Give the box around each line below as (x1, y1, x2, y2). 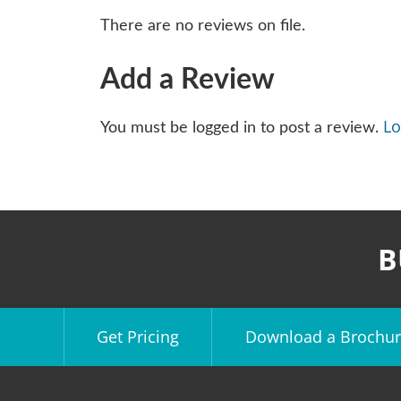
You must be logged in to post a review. (100, 119, 383, 136)
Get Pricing (97, 325, 179, 347)
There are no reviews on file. (100, 17, 305, 34)
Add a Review (100, 64, 275, 94)
